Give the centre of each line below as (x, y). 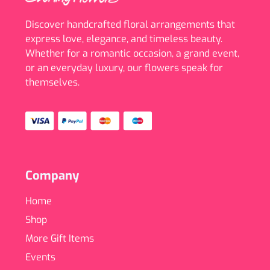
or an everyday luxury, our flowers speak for (124, 67)
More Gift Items (60, 239)
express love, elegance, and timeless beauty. (124, 39)
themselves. (52, 82)
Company (52, 176)
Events (40, 257)
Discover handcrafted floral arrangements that (130, 24)
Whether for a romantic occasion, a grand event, (132, 53)
